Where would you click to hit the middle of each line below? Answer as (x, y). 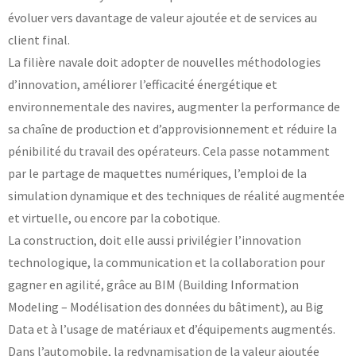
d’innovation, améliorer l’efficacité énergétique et (143, 84)
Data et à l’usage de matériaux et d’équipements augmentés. (172, 329)
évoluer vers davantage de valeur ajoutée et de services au (163, 17)
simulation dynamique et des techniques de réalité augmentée (176, 195)
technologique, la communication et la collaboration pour (166, 262)
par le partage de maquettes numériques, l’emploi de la (157, 173)
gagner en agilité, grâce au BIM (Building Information (153, 284)
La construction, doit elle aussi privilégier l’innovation (155, 240)
